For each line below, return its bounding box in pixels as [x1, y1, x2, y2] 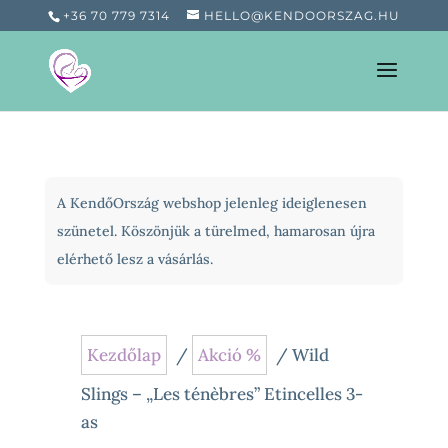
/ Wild [271, 344, 329, 366]
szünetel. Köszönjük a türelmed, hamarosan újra [56, 222, 375, 240]
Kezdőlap [86, 344, 161, 366]
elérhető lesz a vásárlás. [56, 250, 213, 268]
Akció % [197, 344, 261, 366]
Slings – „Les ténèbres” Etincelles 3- [80, 383, 363, 405]
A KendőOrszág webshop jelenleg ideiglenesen [56, 194, 367, 212]
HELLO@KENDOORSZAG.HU [203, 8, 400, 23]
